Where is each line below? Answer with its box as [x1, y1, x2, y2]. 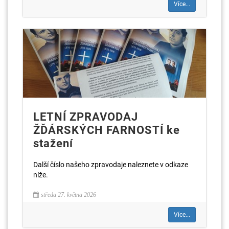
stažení [33, 136, 73, 150]
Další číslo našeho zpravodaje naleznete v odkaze [33, 160, 188, 169]
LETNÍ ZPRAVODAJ [33, 110, 138, 123]
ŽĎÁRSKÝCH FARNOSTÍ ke [33, 123, 180, 136]
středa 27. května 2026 [41, 191, 96, 198]
